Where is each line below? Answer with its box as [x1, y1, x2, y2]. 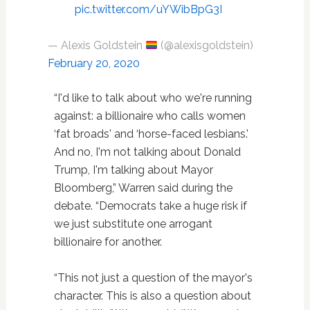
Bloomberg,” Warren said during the [53, 181, 232, 194]
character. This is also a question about [53, 289, 251, 302]
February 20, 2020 [47, 57, 140, 70]
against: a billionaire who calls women [53, 109, 246, 122]
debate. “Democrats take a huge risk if [53, 199, 247, 212]
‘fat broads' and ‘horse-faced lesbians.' [53, 127, 248, 140]
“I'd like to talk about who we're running [53, 91, 252, 104]
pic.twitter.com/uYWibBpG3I [74, 3, 222, 16]
